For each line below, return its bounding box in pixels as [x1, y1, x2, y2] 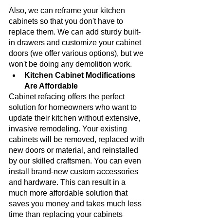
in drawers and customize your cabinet [9, 38, 143, 47]
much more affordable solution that [9, 188, 129, 197]
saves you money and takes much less [9, 199, 144, 208]
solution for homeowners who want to [9, 103, 139, 111]
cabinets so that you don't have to [9, 17, 125, 25]
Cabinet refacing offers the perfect [9, 92, 127, 101]
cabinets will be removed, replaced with [9, 135, 146, 144]
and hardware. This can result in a [9, 178, 127, 186]
